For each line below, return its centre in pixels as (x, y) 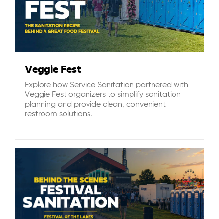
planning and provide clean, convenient (95, 104)
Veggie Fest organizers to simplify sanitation (103, 95)
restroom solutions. (59, 114)
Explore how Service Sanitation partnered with (107, 85)
